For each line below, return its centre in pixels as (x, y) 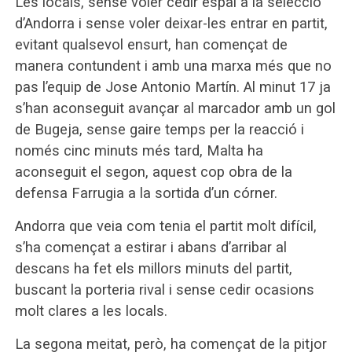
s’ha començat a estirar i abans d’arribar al (150, 247)
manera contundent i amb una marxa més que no (173, 66)
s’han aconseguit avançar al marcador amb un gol (175, 108)
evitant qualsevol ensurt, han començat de (151, 45)
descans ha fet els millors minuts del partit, (153, 269)
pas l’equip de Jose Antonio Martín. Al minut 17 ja (172, 87)
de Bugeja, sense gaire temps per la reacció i (159, 130)
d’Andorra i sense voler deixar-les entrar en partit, (171, 24)
